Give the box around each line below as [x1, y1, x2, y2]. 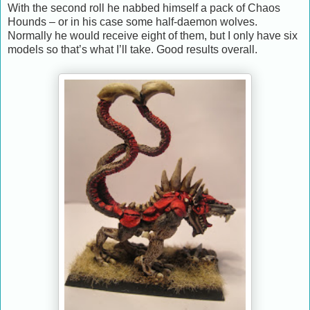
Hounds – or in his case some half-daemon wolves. [8, 16, 257, 28]
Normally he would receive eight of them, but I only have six [8, 30, 298, 42]
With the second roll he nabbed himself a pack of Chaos [8, 2, 280, 15]
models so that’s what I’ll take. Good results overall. [8, 44, 257, 56]
